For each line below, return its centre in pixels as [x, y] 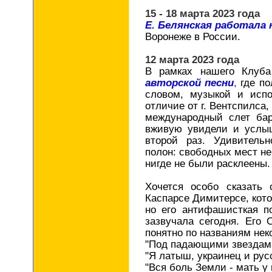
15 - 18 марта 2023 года [202, 13]
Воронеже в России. [193, 36]
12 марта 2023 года [192, 59]
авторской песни [190, 83]
